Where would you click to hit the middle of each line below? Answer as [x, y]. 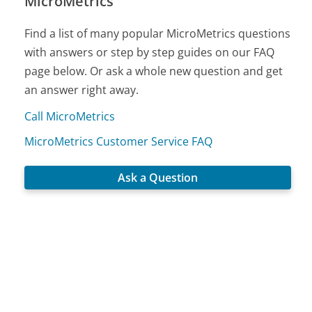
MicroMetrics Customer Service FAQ [119, 141]
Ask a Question [158, 177]
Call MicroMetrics [70, 116]
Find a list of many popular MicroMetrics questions [158, 33]
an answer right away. [82, 89]
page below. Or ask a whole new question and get [154, 71]
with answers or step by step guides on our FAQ [150, 52]
